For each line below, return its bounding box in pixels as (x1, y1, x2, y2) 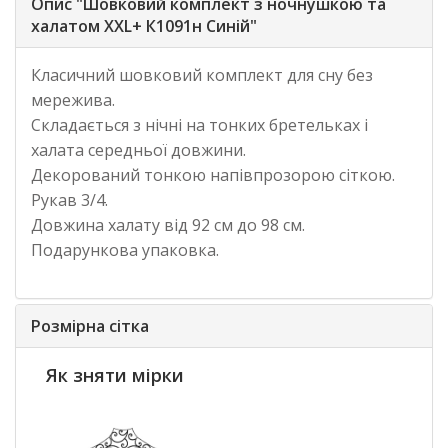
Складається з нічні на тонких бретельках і (31, 113, 368, 136)
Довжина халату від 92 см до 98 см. (31, 213, 305, 236)
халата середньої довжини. (31, 138, 246, 161)
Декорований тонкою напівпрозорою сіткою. (31, 163, 395, 186)
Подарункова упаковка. (31, 238, 219, 261)
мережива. (31, 88, 115, 111)
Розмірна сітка (31, 314, 149, 337)
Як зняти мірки (46, 362, 184, 387)
